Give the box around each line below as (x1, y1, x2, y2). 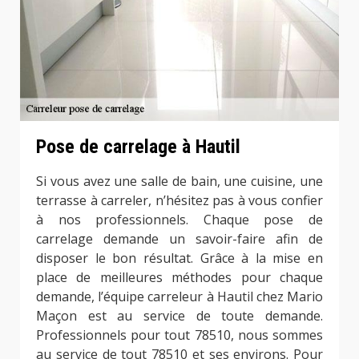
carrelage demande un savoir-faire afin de (36, 230, 323, 248)
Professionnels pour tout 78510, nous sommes (36, 326, 323, 345)
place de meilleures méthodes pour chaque (36, 268, 323, 287)
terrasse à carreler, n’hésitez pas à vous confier (36, 192, 323, 210)
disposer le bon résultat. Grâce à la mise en (36, 249, 323, 268)
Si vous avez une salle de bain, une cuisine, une (36, 172, 323, 191)
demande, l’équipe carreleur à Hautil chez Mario (36, 288, 323, 306)
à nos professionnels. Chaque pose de (36, 211, 323, 229)
